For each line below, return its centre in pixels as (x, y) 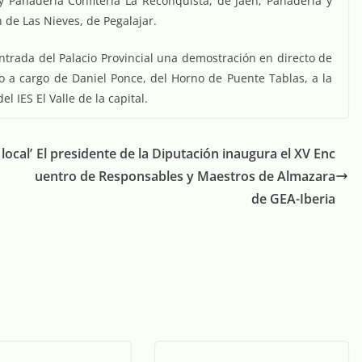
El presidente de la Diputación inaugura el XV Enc (186, 154)
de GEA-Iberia (293, 199)
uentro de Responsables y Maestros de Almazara (185, 177)
